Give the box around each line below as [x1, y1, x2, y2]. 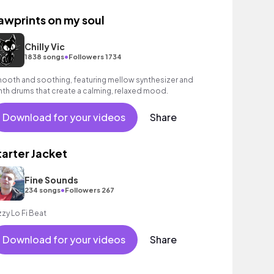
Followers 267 [64, 185, 114, 194]
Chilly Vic [24, 40, 65, 52]
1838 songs [24, 52, 64, 61]
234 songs [24, 185, 61, 194]
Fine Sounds [24, 174, 78, 185]
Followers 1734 [68, 52, 122, 61]
